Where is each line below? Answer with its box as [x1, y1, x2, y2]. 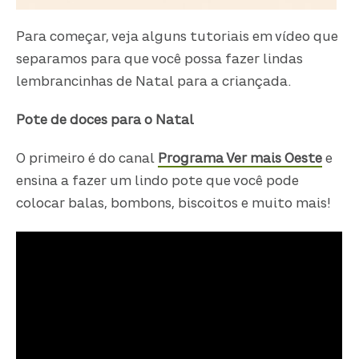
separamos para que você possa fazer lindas [16, 53, 304, 67]
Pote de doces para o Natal [16, 115, 195, 128]
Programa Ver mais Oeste [158, 153, 323, 167]
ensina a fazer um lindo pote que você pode [16, 175, 300, 189]
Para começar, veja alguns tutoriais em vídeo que [16, 30, 339, 44]
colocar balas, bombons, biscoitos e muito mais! [16, 198, 332, 212]
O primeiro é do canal [16, 153, 159, 167]
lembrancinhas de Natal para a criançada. [16, 75, 295, 89]
